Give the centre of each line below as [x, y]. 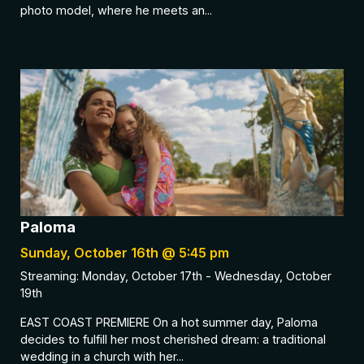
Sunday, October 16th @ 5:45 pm [125, 253]
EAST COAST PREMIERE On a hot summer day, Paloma [169, 322]
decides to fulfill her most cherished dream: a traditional [173, 339]
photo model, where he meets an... [116, 10]
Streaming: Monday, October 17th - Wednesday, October [176, 276]
